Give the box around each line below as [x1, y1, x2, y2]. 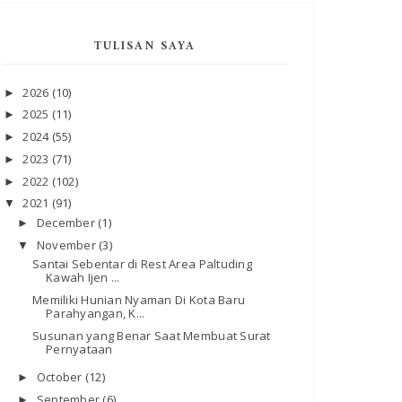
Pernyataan [45, 340, 113, 357]
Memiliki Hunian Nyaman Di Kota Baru [31, 291, 246, 308]
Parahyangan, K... [45, 304, 145, 321]
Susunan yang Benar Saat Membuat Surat [31, 327, 271, 344]
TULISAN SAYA [94, 36, 197, 57]
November [36, 236, 100, 253]
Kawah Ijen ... [45, 269, 120, 286]
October [36, 368, 85, 385]
